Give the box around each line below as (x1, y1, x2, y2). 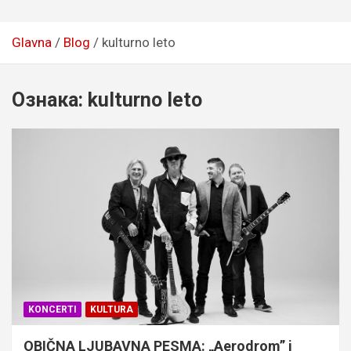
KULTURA (90, 303, 133, 315)
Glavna (12, 34, 52, 50)
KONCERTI (28, 303, 77, 315)
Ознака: (12, 88, 88, 111)
